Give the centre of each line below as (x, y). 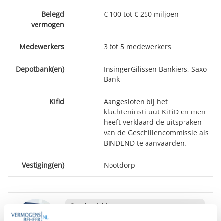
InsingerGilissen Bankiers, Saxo (155, 69)
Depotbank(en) (40, 69)
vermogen (48, 24)
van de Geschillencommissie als (156, 132)
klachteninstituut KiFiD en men (155, 112)
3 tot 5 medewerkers (137, 47)
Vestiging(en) (43, 165)
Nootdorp (119, 165)
